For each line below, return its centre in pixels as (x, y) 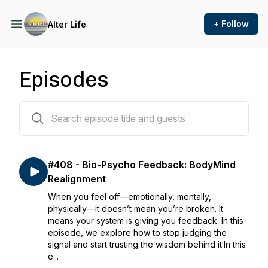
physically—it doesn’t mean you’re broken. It (135, 208)
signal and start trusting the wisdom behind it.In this (147, 244)
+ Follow (231, 24)
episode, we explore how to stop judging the (137, 232)
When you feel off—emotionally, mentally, (130, 197)
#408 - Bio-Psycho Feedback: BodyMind (142, 165)
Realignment (77, 179)
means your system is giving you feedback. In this (146, 220)
